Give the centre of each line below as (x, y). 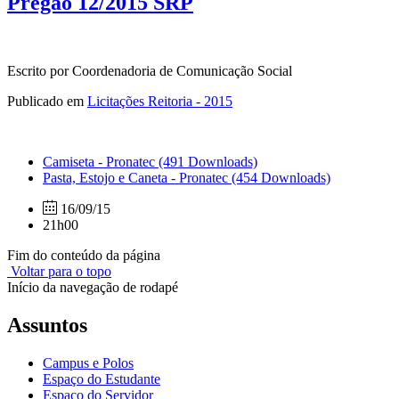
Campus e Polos (88, 363)
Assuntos (47, 326)
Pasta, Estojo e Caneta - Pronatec (137, 178)
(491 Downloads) (208, 162)
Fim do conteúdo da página (84, 256)
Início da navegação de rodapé (93, 288)
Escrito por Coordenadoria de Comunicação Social (150, 71)
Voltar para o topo (59, 272)
